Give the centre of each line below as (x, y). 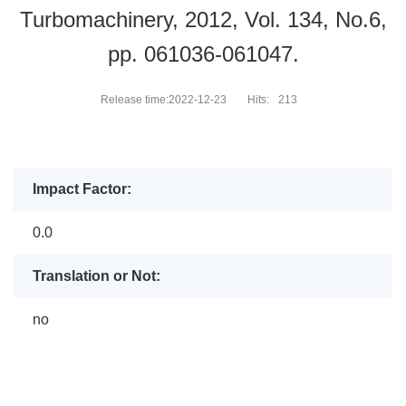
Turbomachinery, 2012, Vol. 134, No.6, (203, 19)
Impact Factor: (82, 189)
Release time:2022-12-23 (163, 100)
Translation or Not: (96, 276)
